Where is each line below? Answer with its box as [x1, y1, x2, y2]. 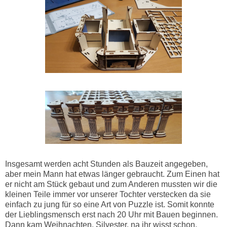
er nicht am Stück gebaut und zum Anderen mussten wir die [5, 179, 217, 188]
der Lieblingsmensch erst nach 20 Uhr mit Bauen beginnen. [5, 210, 218, 219]
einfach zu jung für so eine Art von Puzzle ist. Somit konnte [5, 200, 214, 209]
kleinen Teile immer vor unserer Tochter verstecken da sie [5, 190, 211, 199]
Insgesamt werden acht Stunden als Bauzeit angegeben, [5, 159, 208, 168]
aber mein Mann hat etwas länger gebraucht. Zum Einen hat [5, 169, 219, 178]
